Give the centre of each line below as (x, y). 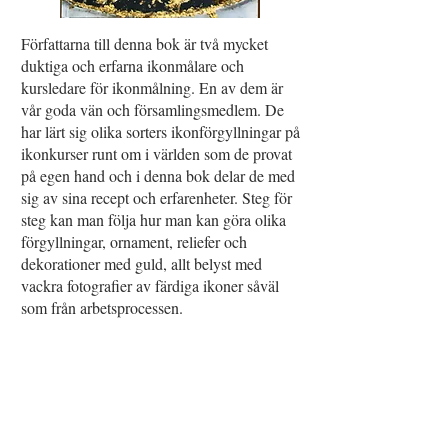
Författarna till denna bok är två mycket (144, 43)
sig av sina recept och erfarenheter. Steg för (156, 197)
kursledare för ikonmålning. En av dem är (152, 87)
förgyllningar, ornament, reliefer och (134, 241)
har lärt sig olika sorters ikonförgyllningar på (160, 131)
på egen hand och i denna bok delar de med (158, 175)
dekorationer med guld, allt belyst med (141, 263)
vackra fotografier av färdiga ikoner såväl (150, 285)
